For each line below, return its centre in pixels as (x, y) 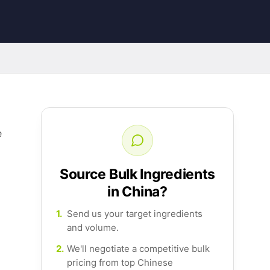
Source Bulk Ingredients (137, 174)
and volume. (93, 228)
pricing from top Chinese (120, 262)
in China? (137, 192)
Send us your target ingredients (135, 214)
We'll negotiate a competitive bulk (138, 249)
